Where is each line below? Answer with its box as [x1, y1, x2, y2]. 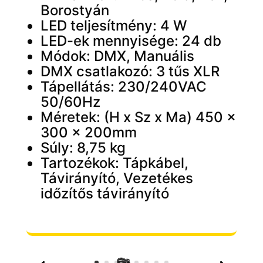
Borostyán [40, 2, 109, 19]
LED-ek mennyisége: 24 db [40, 32, 221, 50]
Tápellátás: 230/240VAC [40, 78, 207, 96]
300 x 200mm [40, 124, 137, 141]
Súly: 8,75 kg [40, 139, 126, 157]
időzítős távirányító [40, 185, 169, 203]
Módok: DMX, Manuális [40, 48, 194, 65]
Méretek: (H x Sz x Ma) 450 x [40, 109, 236, 126]
